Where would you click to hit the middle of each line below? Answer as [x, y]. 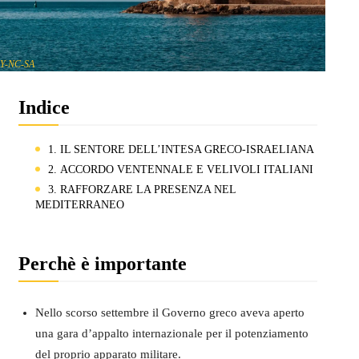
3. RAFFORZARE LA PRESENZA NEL [141, 189]
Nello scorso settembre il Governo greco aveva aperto [169, 312]
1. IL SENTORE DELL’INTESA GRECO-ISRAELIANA [181, 149]
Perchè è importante [102, 263]
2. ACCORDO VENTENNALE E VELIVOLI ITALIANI [180, 169]
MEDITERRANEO [79, 204]
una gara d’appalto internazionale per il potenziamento [171, 333]
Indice [44, 107]
